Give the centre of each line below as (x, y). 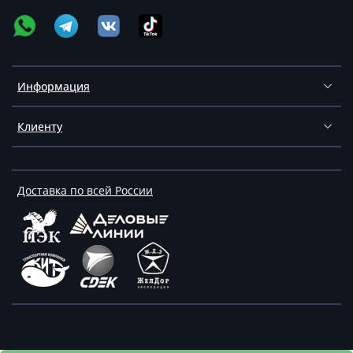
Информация (54, 87)
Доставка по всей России (85, 191)
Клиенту (40, 127)
